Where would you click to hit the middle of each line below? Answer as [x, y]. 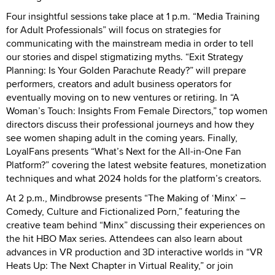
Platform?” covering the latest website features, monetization [136, 165]
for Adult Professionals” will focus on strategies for [114, 29]
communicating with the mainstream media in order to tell [130, 43]
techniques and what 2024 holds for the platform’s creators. [134, 178]
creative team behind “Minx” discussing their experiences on [136, 225]
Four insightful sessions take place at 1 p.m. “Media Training [133, 16]
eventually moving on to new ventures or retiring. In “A [123, 97]
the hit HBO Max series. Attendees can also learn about [124, 238]
